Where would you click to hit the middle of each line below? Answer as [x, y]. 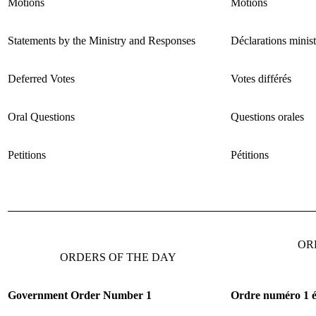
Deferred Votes [41, 78]
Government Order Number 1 [80, 295]
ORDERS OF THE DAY [118, 257]
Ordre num [258, 295]
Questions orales [267, 116]
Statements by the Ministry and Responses [102, 40]
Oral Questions [41, 116]
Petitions [27, 154]
